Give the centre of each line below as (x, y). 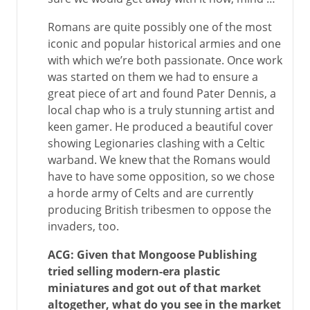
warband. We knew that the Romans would (159, 160)
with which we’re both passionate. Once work (165, 60)
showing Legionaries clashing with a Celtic (156, 143)
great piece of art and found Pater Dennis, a (162, 93)
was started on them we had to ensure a (153, 77)
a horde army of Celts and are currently (151, 193)
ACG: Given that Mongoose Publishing (152, 255)
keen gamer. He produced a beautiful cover (161, 127)
